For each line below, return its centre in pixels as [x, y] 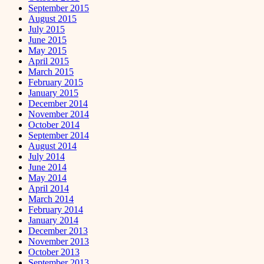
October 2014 [54, 124]
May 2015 [47, 50]
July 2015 [47, 29]
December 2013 [58, 230]
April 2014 [49, 188]
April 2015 [49, 61]
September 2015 [59, 8]
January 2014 [53, 220]
